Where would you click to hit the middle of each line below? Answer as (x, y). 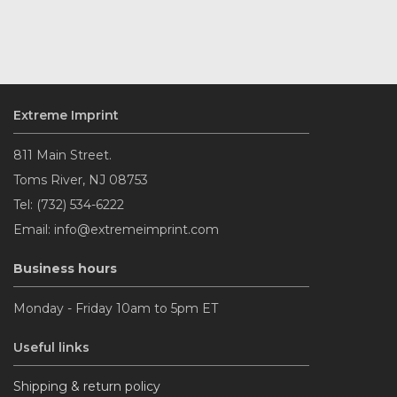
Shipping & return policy (87, 387)
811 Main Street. (62, 156)
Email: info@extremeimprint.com (116, 230)
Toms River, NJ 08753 (81, 180)
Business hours (65, 269)
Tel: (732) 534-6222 (69, 205)
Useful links (51, 348)
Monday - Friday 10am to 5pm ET (116, 309)
